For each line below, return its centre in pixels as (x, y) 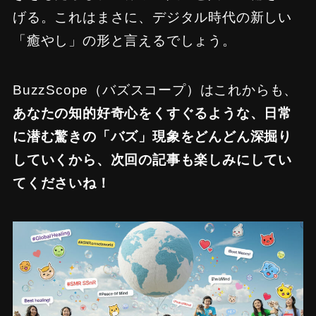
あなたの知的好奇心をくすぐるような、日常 (152, 114)
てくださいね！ (61, 183)
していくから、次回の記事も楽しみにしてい (152, 160)
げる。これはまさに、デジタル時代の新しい (152, 17)
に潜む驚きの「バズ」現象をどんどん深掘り (152, 137)
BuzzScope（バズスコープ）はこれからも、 (155, 90)
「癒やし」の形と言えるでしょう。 (124, 40)
